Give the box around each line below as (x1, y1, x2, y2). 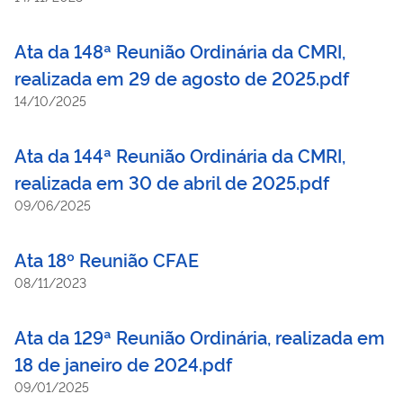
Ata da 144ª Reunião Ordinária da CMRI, (14, 141, 345, 167)
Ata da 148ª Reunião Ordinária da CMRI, (14, 37, 345, 63)
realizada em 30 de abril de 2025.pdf (14, 168, 329, 194)
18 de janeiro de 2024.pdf (14, 350, 232, 376)
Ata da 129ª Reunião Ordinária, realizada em (14, 323, 385, 349)
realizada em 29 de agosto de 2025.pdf (14, 64, 349, 90)
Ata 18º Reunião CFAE (14, 246, 199, 272)
